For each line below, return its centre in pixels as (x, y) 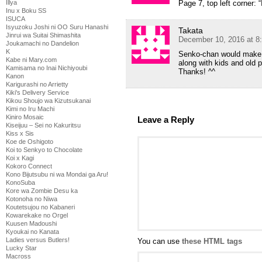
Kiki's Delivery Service (37, 92)
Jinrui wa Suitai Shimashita (43, 35)
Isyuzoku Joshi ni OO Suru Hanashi (57, 27)
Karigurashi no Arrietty (37, 84)
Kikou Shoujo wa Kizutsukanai (48, 101)
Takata (191, 31)
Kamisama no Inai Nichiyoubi (46, 68)
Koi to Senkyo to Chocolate (44, 150)
